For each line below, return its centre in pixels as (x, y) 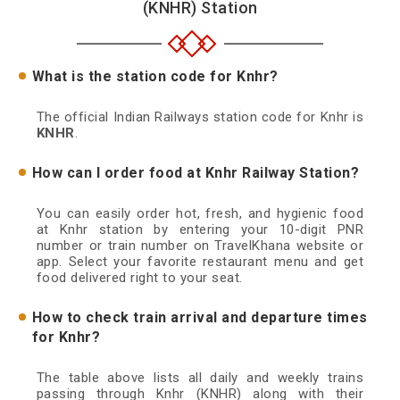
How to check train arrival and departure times (200, 318)
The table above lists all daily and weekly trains (200, 378)
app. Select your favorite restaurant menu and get (200, 262)
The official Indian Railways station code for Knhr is (200, 117)
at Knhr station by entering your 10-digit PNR (200, 230)
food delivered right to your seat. (139, 278)
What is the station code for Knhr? (155, 77)
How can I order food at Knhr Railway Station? (196, 173)
